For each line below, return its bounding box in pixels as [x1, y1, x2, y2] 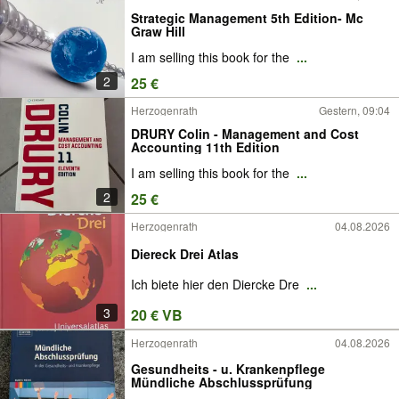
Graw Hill [131, 21, 185, 40]
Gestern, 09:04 [319, 102, 390, 118]
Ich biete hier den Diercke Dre [131, 275, 303, 294]
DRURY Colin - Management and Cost [131, 124, 359, 142]
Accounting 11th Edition [131, 137, 280, 156]
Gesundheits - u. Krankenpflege [131, 360, 325, 378]
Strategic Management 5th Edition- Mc [131, 8, 363, 27]
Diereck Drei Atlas [131, 244, 239, 263]
